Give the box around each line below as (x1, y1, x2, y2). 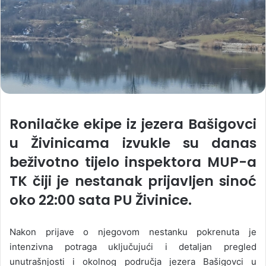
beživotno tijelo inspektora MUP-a (9, 153, 256, 172)
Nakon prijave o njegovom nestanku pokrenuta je (9, 226, 256, 237)
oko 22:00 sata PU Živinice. (9, 191, 192, 210)
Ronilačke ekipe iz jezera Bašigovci (9, 115, 256, 134)
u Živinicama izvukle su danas (9, 134, 256, 153)
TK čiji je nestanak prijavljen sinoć (9, 172, 256, 191)
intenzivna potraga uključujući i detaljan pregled (9, 241, 256, 252)
